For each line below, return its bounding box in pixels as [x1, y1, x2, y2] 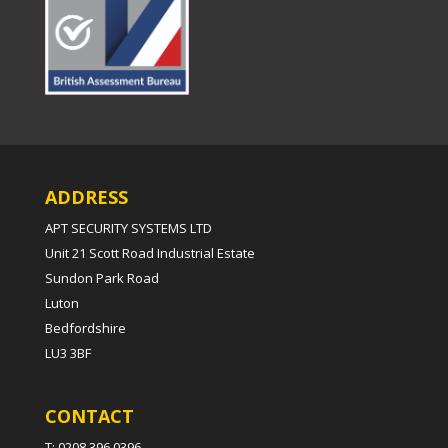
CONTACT [44, 404, 134, 428]
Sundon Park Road [44, 268, 159, 287]
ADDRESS [44, 184, 128, 209]
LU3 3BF [44, 343, 91, 362]
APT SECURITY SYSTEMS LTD [44, 218, 212, 237]
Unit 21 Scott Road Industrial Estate [44, 243, 255, 262]
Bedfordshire [44, 318, 126, 337]
